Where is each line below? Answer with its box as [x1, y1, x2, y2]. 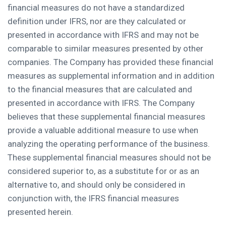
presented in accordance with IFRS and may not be [8, 29, 199, 40]
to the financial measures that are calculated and [8, 84, 192, 94]
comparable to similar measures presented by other [8, 43, 203, 53]
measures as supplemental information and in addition [8, 70, 214, 81]
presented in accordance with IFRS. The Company [8, 97, 195, 108]
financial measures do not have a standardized [8, 2, 185, 13]
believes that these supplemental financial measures [8, 111, 205, 122]
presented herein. [8, 206, 73, 217]
